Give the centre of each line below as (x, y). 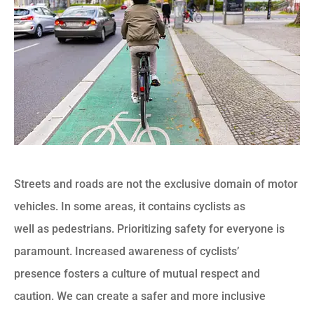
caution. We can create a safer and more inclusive (140, 296)
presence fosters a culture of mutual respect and (137, 273)
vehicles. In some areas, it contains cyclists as (130, 206)
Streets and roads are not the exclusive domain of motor (156, 184)
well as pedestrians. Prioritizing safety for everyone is (149, 228)
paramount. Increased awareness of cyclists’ (127, 251)
